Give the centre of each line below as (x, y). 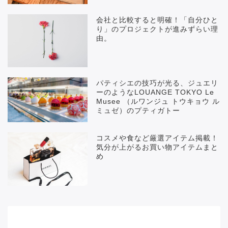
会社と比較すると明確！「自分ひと (158, 20)
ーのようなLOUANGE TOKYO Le (155, 93)
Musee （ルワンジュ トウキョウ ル (158, 102)
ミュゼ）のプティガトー (138, 111)
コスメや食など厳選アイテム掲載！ (158, 138)
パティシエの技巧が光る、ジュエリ (158, 83)
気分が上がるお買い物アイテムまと (158, 148)
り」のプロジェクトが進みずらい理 (158, 29)
